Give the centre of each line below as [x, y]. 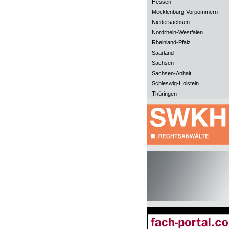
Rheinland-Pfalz [171, 42]
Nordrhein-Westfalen [177, 32]
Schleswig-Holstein [175, 83]
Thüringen [164, 94]
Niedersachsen [170, 22]
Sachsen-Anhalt [171, 73]
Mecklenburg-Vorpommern [185, 12]
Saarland [163, 53]
